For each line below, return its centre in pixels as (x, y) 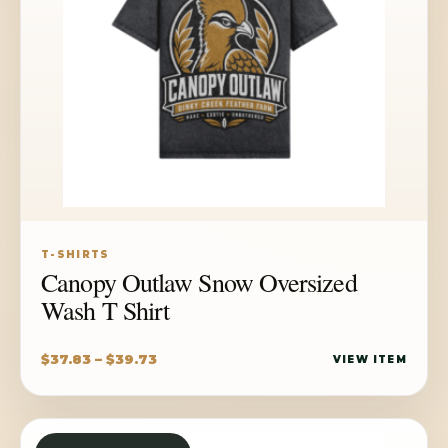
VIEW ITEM (370, 359)
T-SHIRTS (75, 254)
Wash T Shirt (105, 309)
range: (181, 384)
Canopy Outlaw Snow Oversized (199, 281)
